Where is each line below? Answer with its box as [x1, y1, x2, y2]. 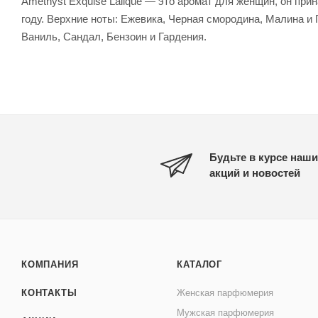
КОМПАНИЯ [21, 259, 79, 270]
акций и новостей [209, 166, 300, 179]
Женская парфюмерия [177, 287, 274, 298]
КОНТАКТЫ [21, 287, 77, 298]
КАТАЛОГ [177, 259, 222, 270]
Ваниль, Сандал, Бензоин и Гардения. [21, 30, 207, 43]
